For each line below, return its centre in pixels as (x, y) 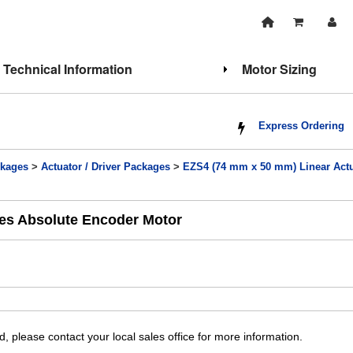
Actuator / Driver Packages (106, 167)
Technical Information (68, 69)
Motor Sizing (279, 69)
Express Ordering (302, 126)
